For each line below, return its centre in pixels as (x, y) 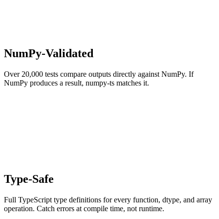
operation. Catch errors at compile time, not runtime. (84, 208)
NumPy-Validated (49, 53)
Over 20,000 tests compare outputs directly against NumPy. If (99, 74)
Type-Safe (29, 179)
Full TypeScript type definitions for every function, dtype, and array (108, 199)
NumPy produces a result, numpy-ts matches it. (77, 83)
